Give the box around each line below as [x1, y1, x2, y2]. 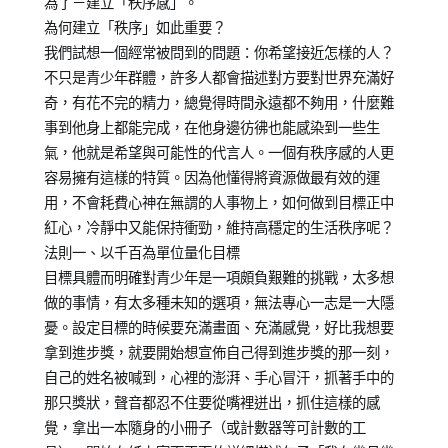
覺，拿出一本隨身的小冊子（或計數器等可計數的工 [43, 418, 366, 436]
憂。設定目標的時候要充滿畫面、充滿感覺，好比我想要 [43, 318, 394, 336]
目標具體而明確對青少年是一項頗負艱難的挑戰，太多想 [43, 268, 394, 286]
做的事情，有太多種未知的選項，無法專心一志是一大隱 [43, 293, 394, 311]
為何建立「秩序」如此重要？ [43, 18, 226, 36]
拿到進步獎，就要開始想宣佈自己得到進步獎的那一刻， [43, 343, 394, 361]
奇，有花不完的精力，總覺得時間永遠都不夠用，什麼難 [43, 93, 394, 111]
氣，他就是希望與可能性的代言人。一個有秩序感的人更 [43, 143, 394, 161]
